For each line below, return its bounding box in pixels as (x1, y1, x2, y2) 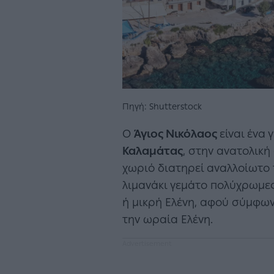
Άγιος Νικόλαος (134, 127, 220, 141)
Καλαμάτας (122, 144, 183, 158)
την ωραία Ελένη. (122, 212, 213, 226)
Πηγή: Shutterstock (122, 101, 202, 112)
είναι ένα (220, 127, 265, 141)
